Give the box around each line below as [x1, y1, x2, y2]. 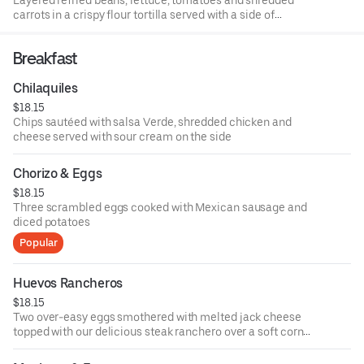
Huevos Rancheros [13, 275, 123, 291]
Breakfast [13, 47, 77, 68]
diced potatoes [13, 214, 90, 228]
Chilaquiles [13, 80, 78, 96]
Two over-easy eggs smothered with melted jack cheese [13, 310, 301, 323]
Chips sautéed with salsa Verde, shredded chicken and [13, 115, 292, 128]
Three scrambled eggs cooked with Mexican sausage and [13, 200, 307, 214]
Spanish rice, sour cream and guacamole [13, 22, 223, 36]
